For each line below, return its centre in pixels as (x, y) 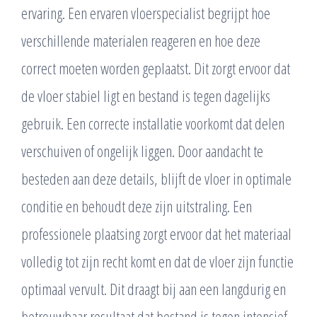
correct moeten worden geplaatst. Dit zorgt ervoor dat (156, 68)
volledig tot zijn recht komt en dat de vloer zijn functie (157, 261)
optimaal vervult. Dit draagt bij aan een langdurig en (154, 289)
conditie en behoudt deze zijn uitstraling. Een (137, 206)
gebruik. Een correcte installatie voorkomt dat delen (153, 123)
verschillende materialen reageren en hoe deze (141, 41)
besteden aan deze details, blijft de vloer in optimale (156, 179)
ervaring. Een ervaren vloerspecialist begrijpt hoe (146, 13)
